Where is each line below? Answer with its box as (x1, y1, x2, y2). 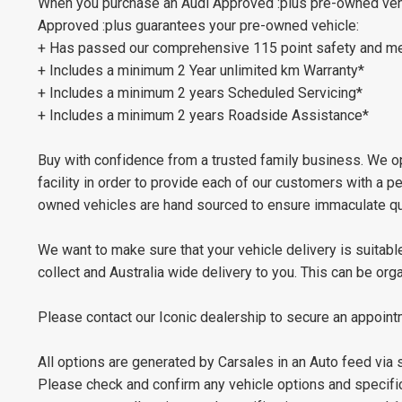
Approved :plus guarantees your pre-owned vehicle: (38, 16, 359, 34)
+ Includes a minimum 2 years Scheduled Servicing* (38, 83, 363, 101)
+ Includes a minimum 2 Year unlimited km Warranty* (38, 61, 364, 79)
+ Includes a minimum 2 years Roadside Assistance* (38, 106, 369, 124)
